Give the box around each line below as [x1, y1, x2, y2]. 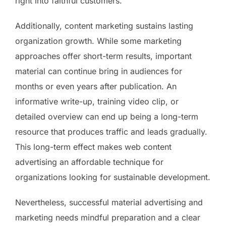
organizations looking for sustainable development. [15, 172, 210, 182]
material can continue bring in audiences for [15, 66, 182, 76]
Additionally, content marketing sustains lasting [15, 20, 193, 31]
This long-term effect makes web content [15, 141, 172, 152]
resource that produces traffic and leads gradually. [15, 126, 207, 137]
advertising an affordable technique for [15, 156, 163, 167]
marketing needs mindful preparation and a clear [15, 212, 200, 222]
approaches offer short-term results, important [15, 50, 192, 61]
